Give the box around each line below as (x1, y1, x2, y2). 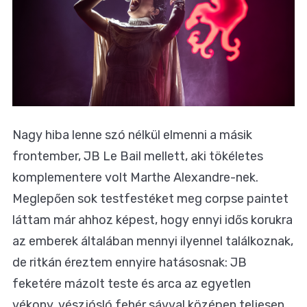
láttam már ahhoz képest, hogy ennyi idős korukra (12, 212, 293, 228)
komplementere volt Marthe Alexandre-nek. (12, 170, 258, 186)
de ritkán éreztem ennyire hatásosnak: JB (12, 255, 247, 271)
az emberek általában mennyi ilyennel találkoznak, (12, 234, 293, 249)
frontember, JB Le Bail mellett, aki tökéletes (12, 149, 263, 164)
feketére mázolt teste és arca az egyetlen (12, 276, 251, 292)
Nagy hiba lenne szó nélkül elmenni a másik (12, 127, 252, 143)
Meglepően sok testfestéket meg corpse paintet (12, 191, 288, 207)
